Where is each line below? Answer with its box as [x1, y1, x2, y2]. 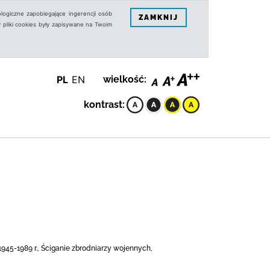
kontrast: [84, 99, 125, 110]
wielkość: [103, 74, 146, 85]
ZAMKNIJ [139, 13, 178, 22]
